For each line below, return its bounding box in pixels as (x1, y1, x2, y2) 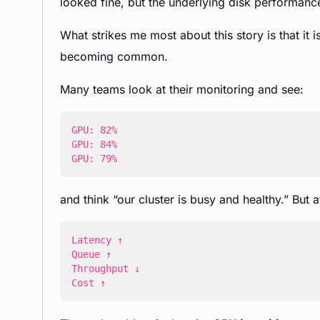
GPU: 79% (71, 153, 117, 164)
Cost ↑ (71, 277, 106, 289)
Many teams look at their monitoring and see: (60, 82, 304, 96)
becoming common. (60, 49, 168, 64)
